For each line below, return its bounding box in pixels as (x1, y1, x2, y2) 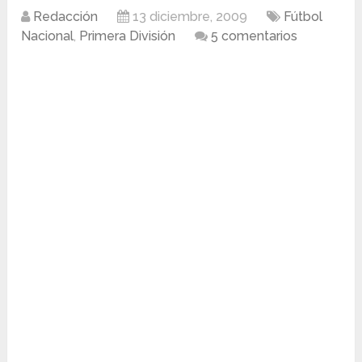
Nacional (21, 28, 74, 44)
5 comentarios (211, 28, 298, 44)
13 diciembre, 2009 (133, 9, 248, 25)
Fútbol (284, 9, 323, 25)
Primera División (79, 28, 176, 44)
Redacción (33, 9, 99, 25)
